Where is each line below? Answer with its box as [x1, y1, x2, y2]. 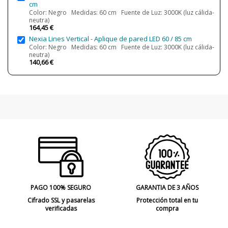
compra [156, 204, 179, 213]
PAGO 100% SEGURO [31, 183, 91, 192]
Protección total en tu [136, 196, 198, 205]
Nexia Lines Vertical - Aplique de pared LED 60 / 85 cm [29, 34, 192, 43]
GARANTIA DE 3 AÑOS [136, 183, 198, 192]
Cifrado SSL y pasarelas [27, 196, 95, 205]
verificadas [45, 204, 77, 213]
